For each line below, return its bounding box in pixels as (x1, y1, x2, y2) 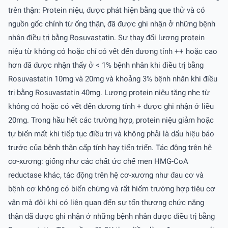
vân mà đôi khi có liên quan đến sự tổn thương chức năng (8, 198, 204, 208)
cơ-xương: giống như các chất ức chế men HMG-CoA (8, 157, 188, 166)
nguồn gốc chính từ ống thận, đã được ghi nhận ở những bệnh (8, 19, 215, 29)
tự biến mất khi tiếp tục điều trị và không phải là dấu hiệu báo (8, 129, 214, 139)
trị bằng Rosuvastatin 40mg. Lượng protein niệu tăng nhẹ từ (8, 88, 210, 98)
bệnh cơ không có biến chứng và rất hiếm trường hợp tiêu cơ (8, 184, 215, 194)
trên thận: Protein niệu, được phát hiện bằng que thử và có (8, 6, 205, 15)
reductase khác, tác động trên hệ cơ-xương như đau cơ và (8, 170, 204, 180)
